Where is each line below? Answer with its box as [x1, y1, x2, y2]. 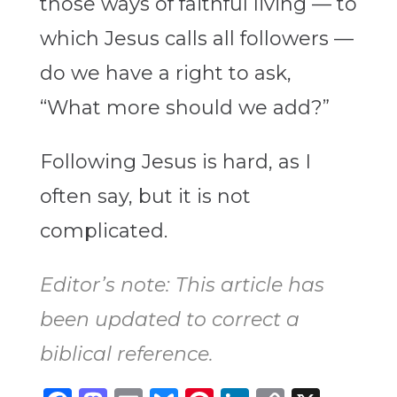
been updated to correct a [39, 307, 300, 332]
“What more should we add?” [39, 96, 330, 121]
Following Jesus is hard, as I [39, 150, 311, 175]
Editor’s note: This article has [39, 273, 324, 298]
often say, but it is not [39, 184, 251, 209]
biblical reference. [39, 342, 214, 367]
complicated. [39, 219, 167, 244]
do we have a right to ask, [39, 61, 292, 86]
